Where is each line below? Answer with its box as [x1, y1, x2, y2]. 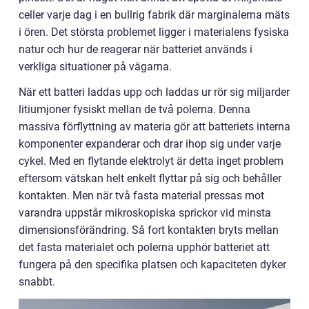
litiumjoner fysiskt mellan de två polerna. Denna [19, 103, 250, 117]
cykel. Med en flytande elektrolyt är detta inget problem [19, 154, 283, 168]
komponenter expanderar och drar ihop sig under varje [19, 137, 281, 151]
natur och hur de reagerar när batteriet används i [19, 43, 252, 57]
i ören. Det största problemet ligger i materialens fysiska [19, 26, 289, 39]
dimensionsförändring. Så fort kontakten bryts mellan [19, 223, 279, 237]
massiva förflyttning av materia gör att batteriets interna [19, 120, 290, 134]
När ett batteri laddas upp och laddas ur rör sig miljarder [19, 86, 290, 99]
